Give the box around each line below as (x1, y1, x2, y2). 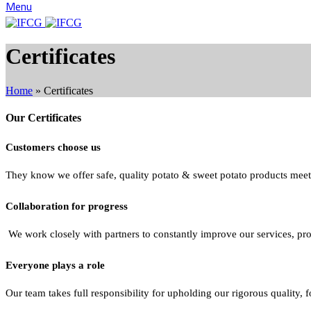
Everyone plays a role (6, 260, 105, 271)
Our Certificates (6, 112, 81, 124)
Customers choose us (6, 142, 101, 153)
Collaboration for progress (6, 201, 128, 212)
